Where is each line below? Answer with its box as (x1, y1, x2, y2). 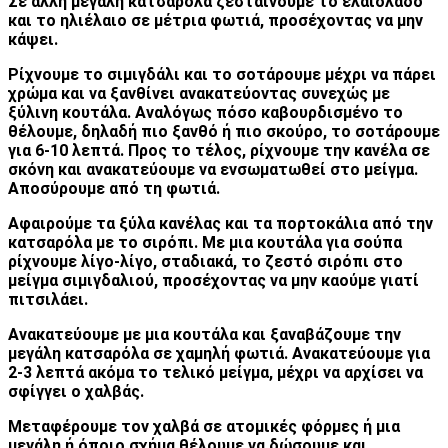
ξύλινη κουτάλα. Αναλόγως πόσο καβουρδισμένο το (8, 102, 403, 122)
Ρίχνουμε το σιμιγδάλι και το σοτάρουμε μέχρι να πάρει (8, 64, 436, 84)
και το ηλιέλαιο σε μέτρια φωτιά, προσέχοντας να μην (8, 10, 423, 30)
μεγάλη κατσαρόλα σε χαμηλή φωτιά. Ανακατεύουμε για (8, 343, 430, 363)
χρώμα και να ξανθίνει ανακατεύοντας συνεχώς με (8, 83, 390, 103)
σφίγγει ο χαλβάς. (8, 381, 144, 401)
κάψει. (8, 29, 58, 49)
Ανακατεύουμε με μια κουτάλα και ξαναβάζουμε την (8, 324, 401, 344)
